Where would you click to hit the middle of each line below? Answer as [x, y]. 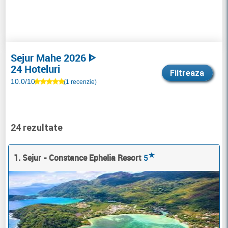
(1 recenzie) [80, 82]
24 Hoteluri [36, 69]
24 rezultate [37, 127]
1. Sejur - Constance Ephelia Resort [78, 158]
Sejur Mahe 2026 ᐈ [54, 58]
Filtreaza [187, 73]
